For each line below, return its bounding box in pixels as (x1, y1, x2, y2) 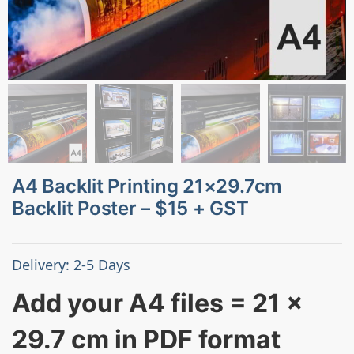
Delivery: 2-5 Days (12, 255, 130, 275)
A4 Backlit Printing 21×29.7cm (12, 175, 283, 198)
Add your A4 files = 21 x (12, 288, 303, 319)
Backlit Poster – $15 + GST (12, 197, 249, 220)
